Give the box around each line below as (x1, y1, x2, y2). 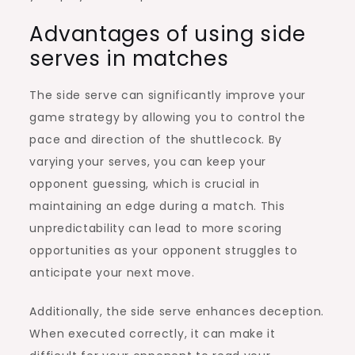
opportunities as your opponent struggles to (29, 242, 298, 258)
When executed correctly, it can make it (29, 325, 276, 342)
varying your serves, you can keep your (29, 153, 267, 170)
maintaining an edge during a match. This (29, 197, 285, 214)
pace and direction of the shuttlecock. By (29, 131, 283, 147)
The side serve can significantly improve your (29, 86, 306, 103)
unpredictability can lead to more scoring (29, 219, 283, 236)
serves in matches (29, 44, 229, 73)
